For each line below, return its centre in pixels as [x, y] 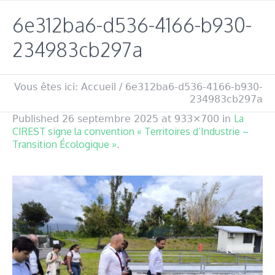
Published [37, 119]
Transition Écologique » [64, 145]
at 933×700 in [196, 119]
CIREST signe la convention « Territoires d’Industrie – [130, 132]
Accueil [99, 87]
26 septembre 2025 [110, 119]
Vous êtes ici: [46, 87]
